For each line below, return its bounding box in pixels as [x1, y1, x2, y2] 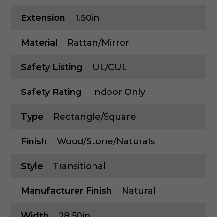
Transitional [53, 161, 106, 172]
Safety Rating [21, 87, 82, 98]
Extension [21, 13, 65, 24]
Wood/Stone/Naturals [57, 136, 155, 147]
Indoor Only [92, 87, 145, 98]
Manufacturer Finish [21, 186, 112, 197]
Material [21, 37, 58, 48]
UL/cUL [93, 62, 127, 73]
